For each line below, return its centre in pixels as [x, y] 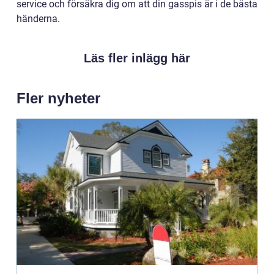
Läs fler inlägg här [137, 58]
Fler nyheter [58, 98]
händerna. [38, 18]
